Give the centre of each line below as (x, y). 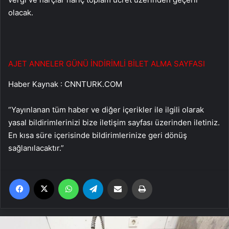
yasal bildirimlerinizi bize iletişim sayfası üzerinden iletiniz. (114, 122)
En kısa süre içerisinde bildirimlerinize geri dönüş (98, 135)
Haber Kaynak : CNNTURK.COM (65, 84)
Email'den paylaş (137, 178)
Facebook (45, 178)
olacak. (21, 12)
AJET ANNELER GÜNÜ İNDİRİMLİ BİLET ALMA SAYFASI (107, 63)
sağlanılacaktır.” (36, 148)
